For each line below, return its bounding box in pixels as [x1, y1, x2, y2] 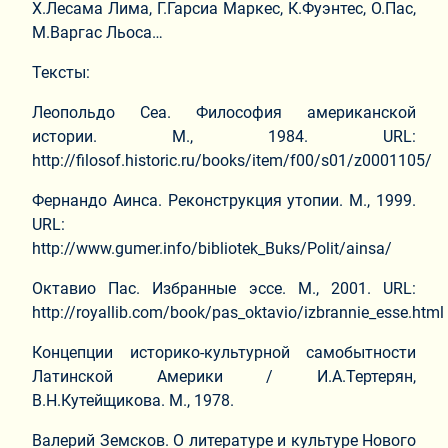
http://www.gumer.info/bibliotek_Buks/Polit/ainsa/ [32, 238, 392, 258]
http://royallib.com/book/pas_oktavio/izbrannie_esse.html [32, 302, 444, 322]
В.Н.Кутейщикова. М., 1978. [32, 390, 234, 410]
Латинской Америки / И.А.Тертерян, [32, 366, 416, 386]
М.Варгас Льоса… [32, 22, 163, 42]
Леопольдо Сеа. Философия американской [32, 102, 416, 122]
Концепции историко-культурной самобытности [32, 342, 416, 362]
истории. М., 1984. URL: [32, 126, 416, 146]
